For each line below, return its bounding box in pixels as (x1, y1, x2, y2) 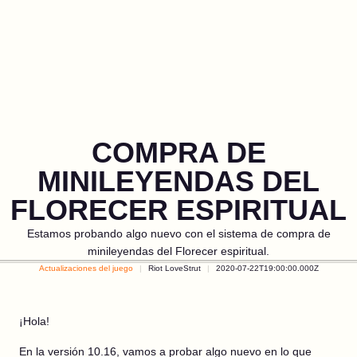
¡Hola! (19, 315, 49, 328)
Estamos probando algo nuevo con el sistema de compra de (26, 227, 331, 240)
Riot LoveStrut (147, 264, 201, 273)
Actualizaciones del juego (38, 264, 133, 273)
